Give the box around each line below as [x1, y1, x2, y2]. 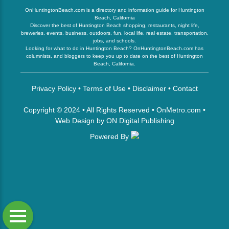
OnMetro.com [156, 106, 201, 114]
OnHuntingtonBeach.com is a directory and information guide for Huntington [25, 7, 204, 13]
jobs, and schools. [93, 38, 136, 43]
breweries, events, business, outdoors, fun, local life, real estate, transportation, [20, 30, 209, 36]
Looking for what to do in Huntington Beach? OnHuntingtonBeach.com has [26, 45, 203, 51]
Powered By [90, 132, 131, 141]
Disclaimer [132, 84, 166, 93]
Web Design [55, 117, 95, 125]
